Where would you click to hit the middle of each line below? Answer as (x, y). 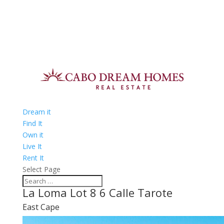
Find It (32, 123)
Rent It (33, 157)
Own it (33, 134)
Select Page (41, 169)
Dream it (36, 111)
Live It (32, 146)
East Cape (41, 207)
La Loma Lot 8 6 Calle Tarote (97, 192)
